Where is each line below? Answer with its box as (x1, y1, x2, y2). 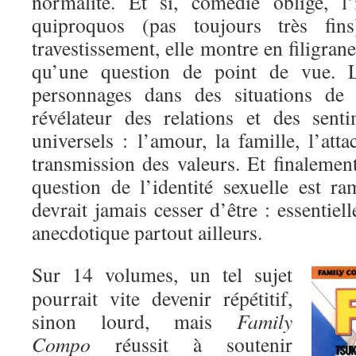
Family (237, 308, 292, 335)
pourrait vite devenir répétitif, (32, 284, 292, 311)
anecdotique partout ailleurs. (32, 219, 262, 246)
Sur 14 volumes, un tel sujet (32, 261, 292, 288)
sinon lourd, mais (32, 308, 237, 335)
